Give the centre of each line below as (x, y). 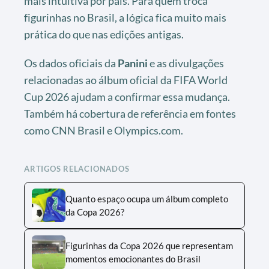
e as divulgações (186, 63)
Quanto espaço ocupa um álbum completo (147, 198)
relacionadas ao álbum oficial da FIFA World (126, 80)
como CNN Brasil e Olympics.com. (104, 130)
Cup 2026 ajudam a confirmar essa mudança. (127, 96)
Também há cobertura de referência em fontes (130, 113)
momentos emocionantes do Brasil (133, 258)
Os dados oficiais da (71, 63)
